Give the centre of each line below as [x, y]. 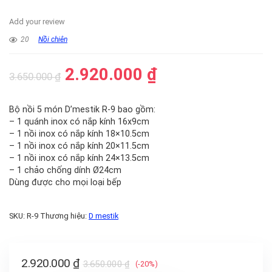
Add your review [37, 22]
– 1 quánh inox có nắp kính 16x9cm [79, 122]
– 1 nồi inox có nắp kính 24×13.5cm [79, 158]
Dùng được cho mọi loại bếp [65, 182]
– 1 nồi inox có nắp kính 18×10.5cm [79, 134]
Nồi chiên [53, 39]
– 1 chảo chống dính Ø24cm [65, 170]
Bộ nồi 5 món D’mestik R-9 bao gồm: [82, 110]
